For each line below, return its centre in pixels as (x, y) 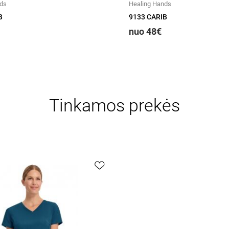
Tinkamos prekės (114, 105)
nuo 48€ (145, 31)
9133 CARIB (148, 17)
